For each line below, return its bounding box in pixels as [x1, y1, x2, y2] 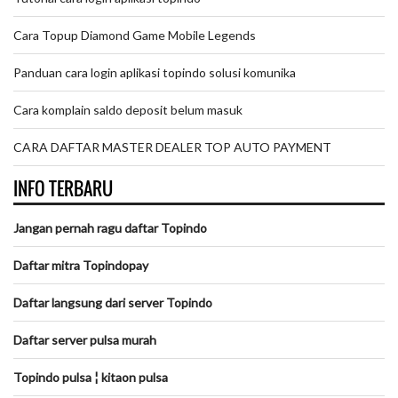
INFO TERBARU [13, 175, 113, 202]
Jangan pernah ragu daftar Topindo [13, 219, 207, 235]
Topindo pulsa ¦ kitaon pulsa [13, 369, 168, 385]
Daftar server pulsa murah [13, 331, 156, 347]
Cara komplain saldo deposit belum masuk [13, 101, 243, 117]
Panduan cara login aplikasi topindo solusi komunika [13, 64, 296, 80]
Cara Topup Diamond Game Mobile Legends [13, 27, 256, 43]
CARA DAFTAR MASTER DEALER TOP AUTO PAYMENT [13, 139, 331, 155]
